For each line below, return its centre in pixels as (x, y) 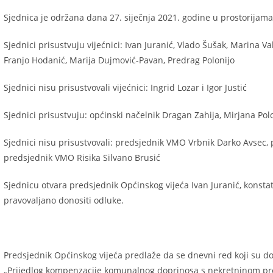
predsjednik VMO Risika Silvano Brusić (82, 158)
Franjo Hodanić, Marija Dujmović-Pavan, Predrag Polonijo (119, 60)
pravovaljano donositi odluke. (64, 200)
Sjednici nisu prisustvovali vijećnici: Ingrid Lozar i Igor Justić (125, 87)
